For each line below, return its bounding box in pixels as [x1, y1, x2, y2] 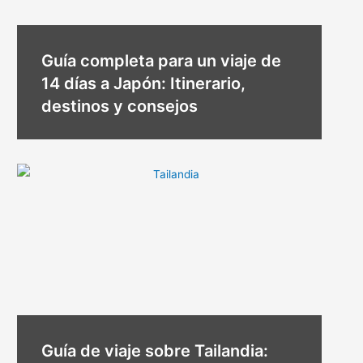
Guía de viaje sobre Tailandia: [41, 340, 269, 361]
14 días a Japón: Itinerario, [41, 73, 246, 93]
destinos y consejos [41, 96, 199, 116]
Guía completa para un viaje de [41, 50, 282, 70]
